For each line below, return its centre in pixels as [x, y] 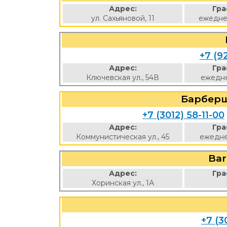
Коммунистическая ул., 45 [123, 137]
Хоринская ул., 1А [123, 183]
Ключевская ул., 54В [123, 78]
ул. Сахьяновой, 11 [123, 18]
